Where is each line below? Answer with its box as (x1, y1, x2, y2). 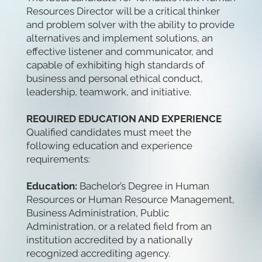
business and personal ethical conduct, (26, 73, 203, 85)
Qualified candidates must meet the (26, 126, 191, 139)
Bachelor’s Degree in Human (77, 180, 209, 192)
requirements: (26, 153, 90, 166)
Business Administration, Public (26, 207, 169, 219)
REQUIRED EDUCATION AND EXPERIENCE (26, 113, 222, 125)
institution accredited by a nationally (26, 234, 192, 246)
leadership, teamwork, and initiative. (26, 86, 191, 98)
